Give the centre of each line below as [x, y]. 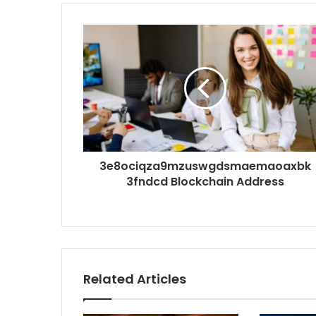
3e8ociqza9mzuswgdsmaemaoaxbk [205, 166]
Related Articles [135, 279]
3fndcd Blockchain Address [205, 182]
